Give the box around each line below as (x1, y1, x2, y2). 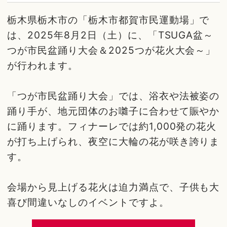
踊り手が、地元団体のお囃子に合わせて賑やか (7, 105, 220, 118)
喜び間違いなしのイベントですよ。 (7, 196, 169, 209)
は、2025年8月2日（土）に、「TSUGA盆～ (7, 29, 214, 42)
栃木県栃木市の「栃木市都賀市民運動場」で (7, 14, 210, 26)
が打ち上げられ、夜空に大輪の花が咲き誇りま (7, 135, 220, 148)
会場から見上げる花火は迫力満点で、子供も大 (7, 181, 220, 194)
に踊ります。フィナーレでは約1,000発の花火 (7, 120, 217, 133)
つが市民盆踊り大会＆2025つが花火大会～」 (7, 44, 216, 57)
